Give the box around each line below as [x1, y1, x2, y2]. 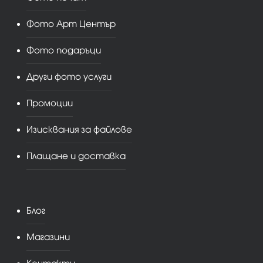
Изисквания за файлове [26, 124, 132, 134]
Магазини [26, 232, 70, 242]
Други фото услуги [26, 72, 112, 82]
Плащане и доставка [26, 151, 126, 161]
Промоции [26, 98, 73, 108]
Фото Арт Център [26, 19, 116, 29]
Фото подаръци [26, 45, 101, 55]
